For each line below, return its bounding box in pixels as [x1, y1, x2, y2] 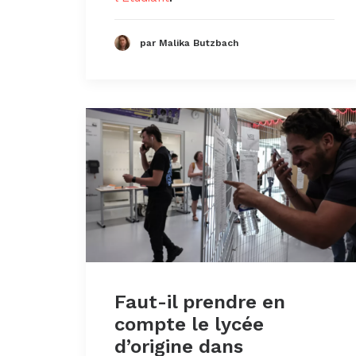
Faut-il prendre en [114, 290, 285, 313]
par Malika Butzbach [140, 37, 238, 49]
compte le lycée [114, 312, 264, 335]
